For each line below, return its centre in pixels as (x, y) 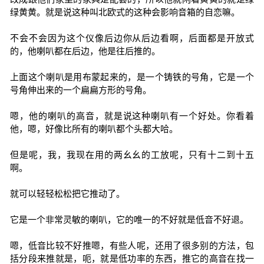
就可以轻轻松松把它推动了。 (67, 194)
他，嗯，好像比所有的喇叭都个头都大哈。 (94, 129)
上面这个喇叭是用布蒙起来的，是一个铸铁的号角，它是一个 (132, 77)
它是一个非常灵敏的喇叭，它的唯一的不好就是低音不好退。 (129, 220)
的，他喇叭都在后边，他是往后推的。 (85, 51)
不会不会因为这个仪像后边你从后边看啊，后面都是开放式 (132, 38)
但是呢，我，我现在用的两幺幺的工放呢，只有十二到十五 (132, 155)
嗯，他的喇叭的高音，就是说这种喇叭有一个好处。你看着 (132, 116)
